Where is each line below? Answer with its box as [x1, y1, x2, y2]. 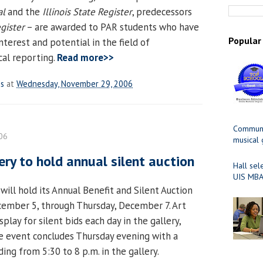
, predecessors [132, 5, 192, 18]
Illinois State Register [42, 5, 132, 18]
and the [5, 5, 42, 18]
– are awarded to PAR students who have [25, 20, 199, 33]
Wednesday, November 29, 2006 [16, 77, 133, 89]
